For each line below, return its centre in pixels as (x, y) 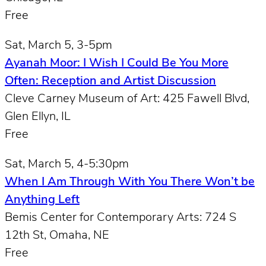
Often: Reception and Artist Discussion (110, 81)
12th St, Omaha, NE (57, 235)
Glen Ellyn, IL (38, 117)
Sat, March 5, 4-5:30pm (67, 164)
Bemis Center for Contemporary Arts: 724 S (121, 218)
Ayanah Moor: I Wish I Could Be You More (117, 63)
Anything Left (42, 200)
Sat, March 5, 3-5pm (58, 45)
